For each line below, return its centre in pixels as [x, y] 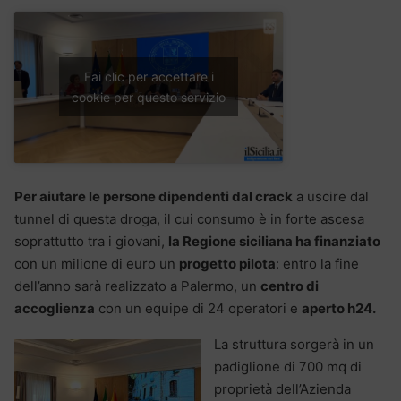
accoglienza [55, 308]
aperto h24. [339, 308]
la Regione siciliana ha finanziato [274, 241]
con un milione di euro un [97, 263]
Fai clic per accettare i [149, 77]
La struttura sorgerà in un [294, 344]
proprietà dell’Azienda [282, 388]
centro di [290, 286]
